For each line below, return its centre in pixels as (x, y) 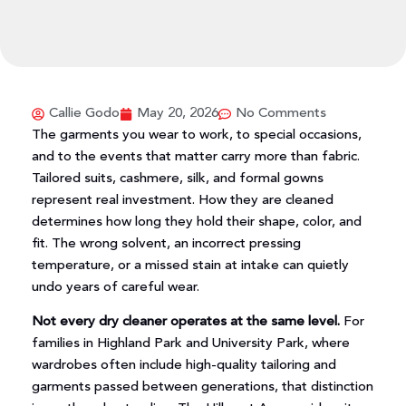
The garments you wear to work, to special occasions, (196, 135)
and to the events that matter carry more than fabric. (195, 157)
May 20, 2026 (177, 114)
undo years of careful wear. (115, 288)
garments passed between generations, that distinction (202, 388)
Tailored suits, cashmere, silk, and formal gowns (177, 179)
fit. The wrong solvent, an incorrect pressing (166, 244)
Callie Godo (84, 114)
